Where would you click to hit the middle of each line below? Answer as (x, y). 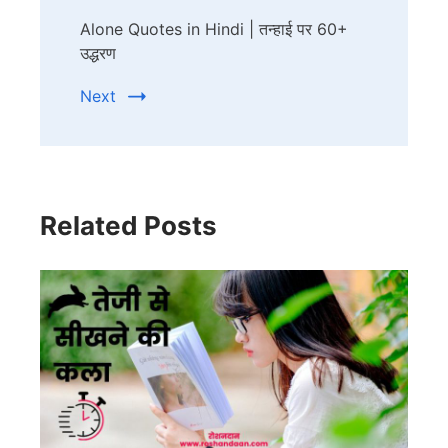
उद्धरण (98, 53)
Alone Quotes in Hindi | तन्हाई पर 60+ (214, 29)
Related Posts (128, 226)
